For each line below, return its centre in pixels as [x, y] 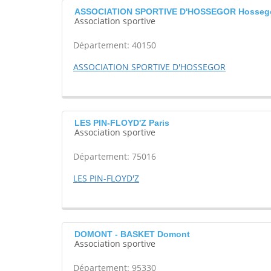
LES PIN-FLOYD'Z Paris [122, 123]
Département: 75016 [115, 157]
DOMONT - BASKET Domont [132, 234]
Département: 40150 [115, 45]
